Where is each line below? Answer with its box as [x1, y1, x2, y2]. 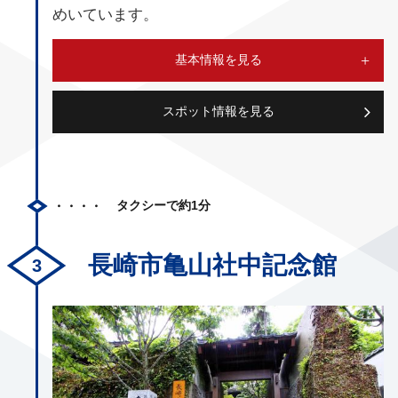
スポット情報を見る [162, 104, 275, 119]
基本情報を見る [174, 52, 262, 68]
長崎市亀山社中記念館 [88, 251, 337, 279]
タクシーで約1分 [116, 198, 211, 213]
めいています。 [52, 4, 158, 23]
